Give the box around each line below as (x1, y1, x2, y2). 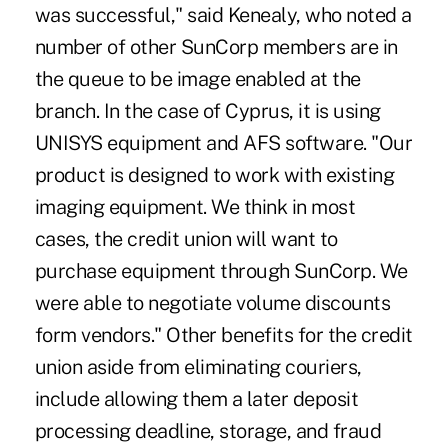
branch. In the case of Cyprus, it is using (34, 98, 381, 123)
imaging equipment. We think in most (34, 194, 356, 219)
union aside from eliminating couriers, (34, 354, 362, 379)
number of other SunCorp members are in (34, 34, 398, 59)
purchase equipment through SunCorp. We (34, 258, 408, 283)
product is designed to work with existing (34, 162, 395, 187)
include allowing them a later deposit (34, 386, 359, 411)
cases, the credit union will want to (34, 226, 338, 251)
